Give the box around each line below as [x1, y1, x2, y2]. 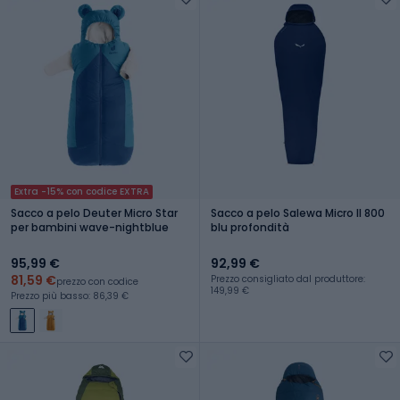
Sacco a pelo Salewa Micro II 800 [211, 204, 385, 221]
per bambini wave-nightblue [11, 219, 169, 235]
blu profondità [211, 219, 289, 235]
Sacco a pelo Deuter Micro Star [11, 204, 178, 221]
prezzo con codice [56, 274, 138, 288]
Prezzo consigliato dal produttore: [211, 271, 365, 286]
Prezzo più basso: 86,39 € [11, 288, 129, 303]
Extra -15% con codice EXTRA [14, 184, 149, 198]
